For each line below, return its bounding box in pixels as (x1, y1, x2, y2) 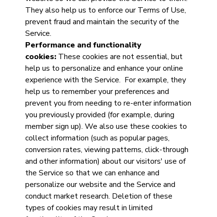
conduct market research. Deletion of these (25, 191, 172, 201)
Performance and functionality (25, 40, 141, 50)
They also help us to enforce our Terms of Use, (25, 5, 186, 15)
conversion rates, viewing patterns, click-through (25, 144, 188, 155)
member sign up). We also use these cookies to (25, 121, 187, 132)
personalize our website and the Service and (25, 179, 175, 190)
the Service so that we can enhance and (25, 168, 159, 178)
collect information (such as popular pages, (25, 133, 170, 143)
